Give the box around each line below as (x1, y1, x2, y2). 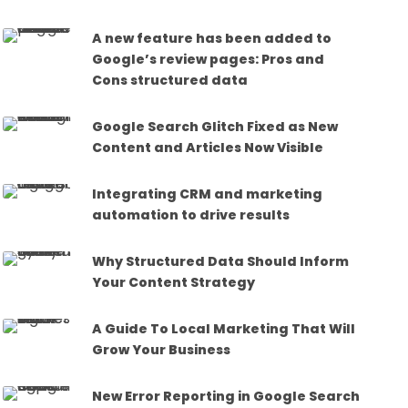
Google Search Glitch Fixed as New (92, 117, 339, 136)
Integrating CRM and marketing (92, 184, 323, 203)
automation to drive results (92, 205, 291, 224)
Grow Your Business (92, 340, 231, 359)
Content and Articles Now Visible (92, 138, 324, 157)
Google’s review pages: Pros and (92, 49, 325, 68)
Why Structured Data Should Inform (92, 251, 350, 270)
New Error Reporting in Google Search (92, 386, 361, 405)
